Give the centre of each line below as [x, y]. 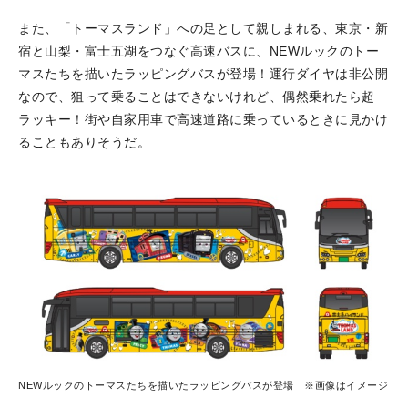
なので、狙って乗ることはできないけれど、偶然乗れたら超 [197, 97]
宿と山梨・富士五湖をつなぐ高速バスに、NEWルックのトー [199, 51]
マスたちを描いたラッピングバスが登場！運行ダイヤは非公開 [203, 74]
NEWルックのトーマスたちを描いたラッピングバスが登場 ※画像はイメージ [203, 385]
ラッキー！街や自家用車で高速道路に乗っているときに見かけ [203, 120]
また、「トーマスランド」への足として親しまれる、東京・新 [203, 29]
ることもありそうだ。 [84, 143]
